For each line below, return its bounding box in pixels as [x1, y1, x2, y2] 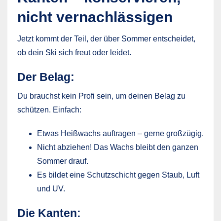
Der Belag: [17, 70, 74, 83]
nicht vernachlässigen [17, 8, 173, 25]
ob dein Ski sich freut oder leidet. [17, 48, 131, 57]
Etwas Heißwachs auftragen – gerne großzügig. [37, 129, 204, 138]
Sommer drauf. [37, 156, 88, 165]
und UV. [37, 184, 65, 193]
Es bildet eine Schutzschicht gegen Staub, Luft [37, 170, 199, 179]
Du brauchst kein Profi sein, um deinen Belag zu [17, 91, 185, 100]
